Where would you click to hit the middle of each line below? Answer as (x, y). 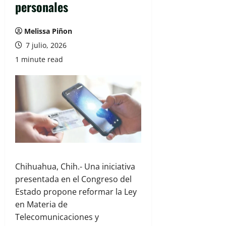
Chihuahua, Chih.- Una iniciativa (75, 167)
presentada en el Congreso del (73, 179)
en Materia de (41, 205)
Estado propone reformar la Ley (76, 192)
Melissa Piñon (48, 31)
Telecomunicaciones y (57, 217)
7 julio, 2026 (45, 45)
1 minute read (39, 59)
